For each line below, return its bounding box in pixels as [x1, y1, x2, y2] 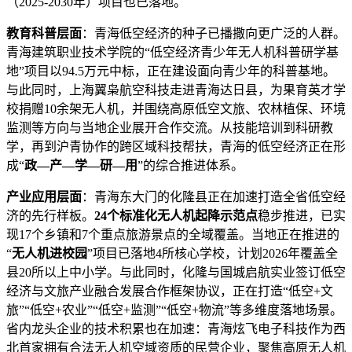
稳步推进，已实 [258, 208, 346, 222]
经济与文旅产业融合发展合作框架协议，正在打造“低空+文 [6, 284, 333, 298]
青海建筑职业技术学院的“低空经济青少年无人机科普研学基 [6, 45, 339, 59]
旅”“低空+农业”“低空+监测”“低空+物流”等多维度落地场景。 [6, 302, 343, 317]
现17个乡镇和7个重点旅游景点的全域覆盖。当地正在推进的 [6, 227, 339, 241]
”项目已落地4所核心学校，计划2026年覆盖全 [87, 246, 338, 260]
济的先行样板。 [6, 208, 94, 222]
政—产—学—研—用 [24, 158, 137, 172]
